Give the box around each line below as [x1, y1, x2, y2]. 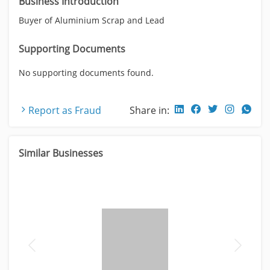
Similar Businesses [19, 146, 103, 160]
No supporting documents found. [19, 66, 154, 78]
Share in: [130, 103, 169, 117]
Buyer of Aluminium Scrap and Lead [19, 14, 165, 26]
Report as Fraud [28, 103, 101, 117]
